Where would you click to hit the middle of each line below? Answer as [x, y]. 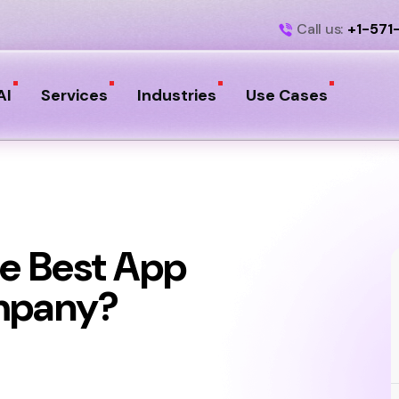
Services [74, 95]
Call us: [320, 28]
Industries [176, 95]
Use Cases [286, 95]
